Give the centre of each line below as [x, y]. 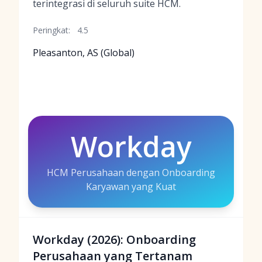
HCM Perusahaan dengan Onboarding [131, 173]
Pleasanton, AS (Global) [84, 53]
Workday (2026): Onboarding [114, 239]
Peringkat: [51, 30]
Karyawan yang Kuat [131, 187]
